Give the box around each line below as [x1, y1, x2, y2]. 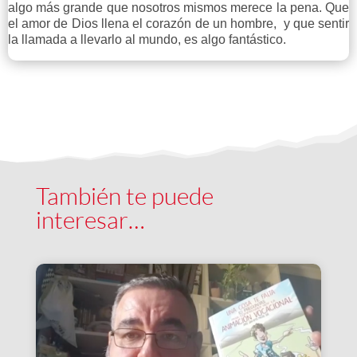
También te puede [35, 180, 214, 210]
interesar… [35, 204, 145, 234]
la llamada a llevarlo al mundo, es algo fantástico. [7, 32, 286, 46]
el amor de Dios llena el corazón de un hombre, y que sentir [7, 16, 350, 30]
